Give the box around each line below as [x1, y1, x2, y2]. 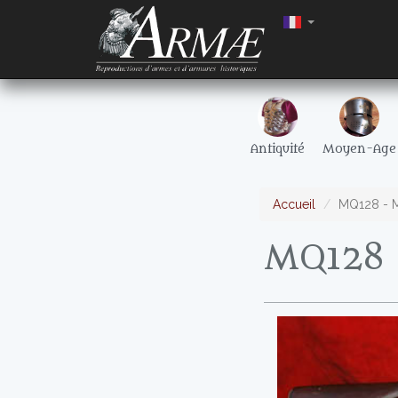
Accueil [273, 197, 315, 211]
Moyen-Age [322, 142, 396, 156]
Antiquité [251, 142, 305, 156]
